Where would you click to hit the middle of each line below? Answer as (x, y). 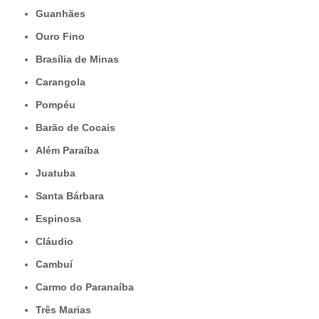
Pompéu (59, 105)
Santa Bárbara (73, 196)
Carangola (64, 82)
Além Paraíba (71, 151)
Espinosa (62, 219)
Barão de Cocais (79, 128)
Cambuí (58, 265)
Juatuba (58, 173)
